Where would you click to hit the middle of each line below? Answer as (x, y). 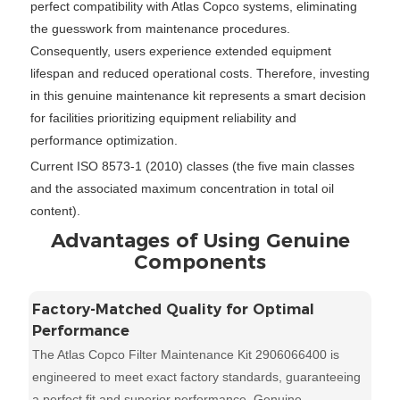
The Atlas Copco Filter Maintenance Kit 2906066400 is (186, 355)
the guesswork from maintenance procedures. (160, 28)
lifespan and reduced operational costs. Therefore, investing (200, 73)
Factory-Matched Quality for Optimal (174, 310)
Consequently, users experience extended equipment (180, 50)
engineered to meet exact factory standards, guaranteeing (197, 377)
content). (55, 211)
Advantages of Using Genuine (200, 241)
